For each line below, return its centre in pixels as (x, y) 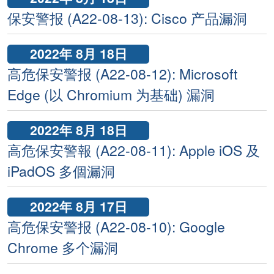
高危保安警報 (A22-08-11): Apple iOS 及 (134, 150)
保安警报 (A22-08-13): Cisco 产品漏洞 (127, 18)
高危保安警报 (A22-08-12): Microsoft (122, 74)
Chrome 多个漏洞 (63, 248)
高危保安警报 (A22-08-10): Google (116, 227)
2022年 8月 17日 (78, 206)
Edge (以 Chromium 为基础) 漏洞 (111, 95)
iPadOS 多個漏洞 (61, 171)
